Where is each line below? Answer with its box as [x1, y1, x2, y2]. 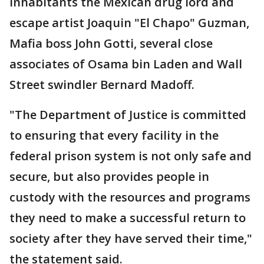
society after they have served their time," [9, 230, 252, 247]
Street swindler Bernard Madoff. [9, 77, 194, 93]
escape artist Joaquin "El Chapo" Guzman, [9, 15, 249, 31]
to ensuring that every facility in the [9, 127, 219, 144]
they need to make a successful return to [9, 210, 246, 226]
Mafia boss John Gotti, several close [9, 35, 213, 52]
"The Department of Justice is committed [9, 107, 246, 123]
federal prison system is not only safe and [9, 148, 252, 164]
